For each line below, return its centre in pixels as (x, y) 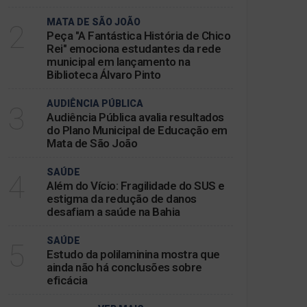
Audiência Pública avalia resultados (135, 117)
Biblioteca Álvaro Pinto (104, 75)
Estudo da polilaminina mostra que (133, 254)
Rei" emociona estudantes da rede (134, 49)
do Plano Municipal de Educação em (137, 130)
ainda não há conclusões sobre (124, 267)
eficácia (67, 280)
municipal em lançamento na (118, 62)
